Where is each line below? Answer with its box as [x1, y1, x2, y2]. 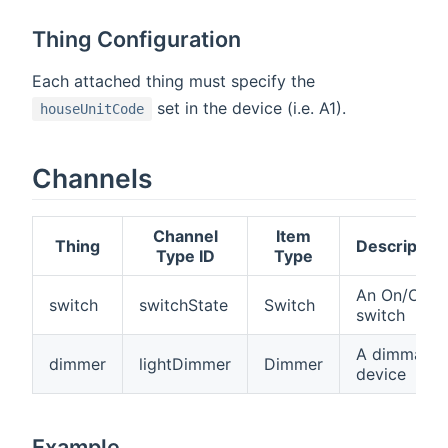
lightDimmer [139, 354, 231, 375]
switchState [139, 295, 228, 316]
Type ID [155, 246, 215, 267]
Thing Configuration [32, 25, 242, 52]
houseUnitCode [40, 100, 144, 117]
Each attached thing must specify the [32, 70, 315, 91]
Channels [32, 161, 152, 194]
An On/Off [356, 285, 432, 306]
